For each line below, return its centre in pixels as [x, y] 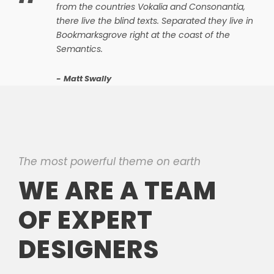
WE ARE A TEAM [117, 191]
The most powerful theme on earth [109, 161]
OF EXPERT [86, 220]
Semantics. [80, 49]
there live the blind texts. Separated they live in [155, 20]
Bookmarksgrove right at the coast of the [143, 35]
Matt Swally [87, 78]
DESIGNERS [89, 249]
